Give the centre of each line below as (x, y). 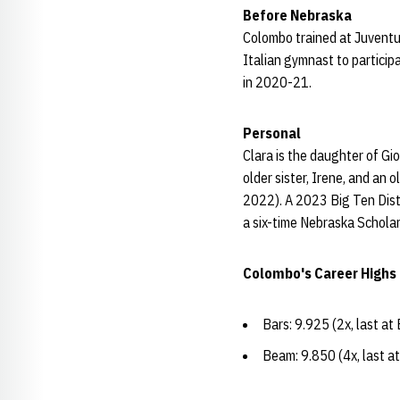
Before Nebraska (297, 15)
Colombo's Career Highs (320, 273)
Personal (272, 133)
